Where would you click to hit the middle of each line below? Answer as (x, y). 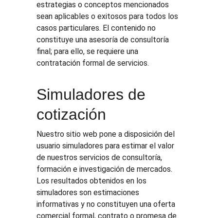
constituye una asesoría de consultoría (104, 40)
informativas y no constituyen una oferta (107, 204)
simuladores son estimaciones (89, 192)
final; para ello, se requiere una (89, 51)
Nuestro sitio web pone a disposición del (107, 134)
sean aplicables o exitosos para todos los (109, 16)
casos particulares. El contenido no (97, 28)
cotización (74, 114)
